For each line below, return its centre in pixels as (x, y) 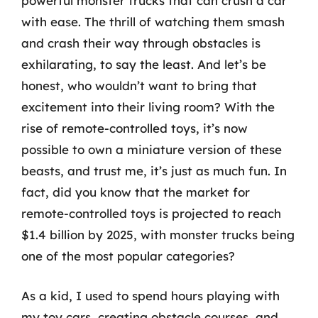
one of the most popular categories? (128, 256)
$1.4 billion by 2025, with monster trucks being (158, 235)
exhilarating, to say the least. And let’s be (144, 64)
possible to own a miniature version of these (152, 149)
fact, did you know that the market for (136, 192)
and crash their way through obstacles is (141, 43)
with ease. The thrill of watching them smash (153, 22)
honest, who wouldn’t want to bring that (139, 86)
